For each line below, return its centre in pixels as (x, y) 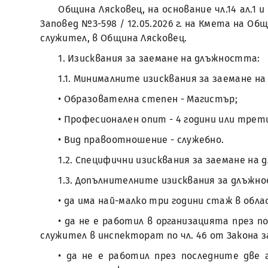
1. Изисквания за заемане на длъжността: (159, 58)
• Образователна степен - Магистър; (148, 99)
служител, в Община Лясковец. (114, 38)
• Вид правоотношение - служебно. (141, 140)
